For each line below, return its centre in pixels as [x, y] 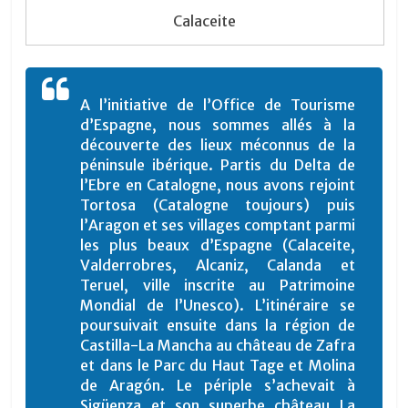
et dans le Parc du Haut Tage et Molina [218, 366]
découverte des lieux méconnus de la [218, 145]
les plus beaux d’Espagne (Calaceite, [218, 245]
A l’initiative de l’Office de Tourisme [218, 105]
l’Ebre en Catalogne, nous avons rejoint [218, 185]
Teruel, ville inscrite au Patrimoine [218, 286]
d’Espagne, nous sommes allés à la [218, 125]
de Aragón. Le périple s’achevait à [218, 386]
